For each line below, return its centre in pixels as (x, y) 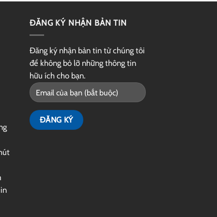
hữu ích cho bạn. (57, 75)
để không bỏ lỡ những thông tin (83, 63)
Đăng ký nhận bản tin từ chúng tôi (87, 50)
